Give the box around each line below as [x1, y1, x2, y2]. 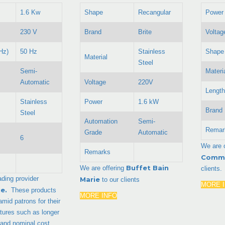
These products [11, 186, 56, 194]
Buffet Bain [126, 163, 169, 172]
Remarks [84, 148, 111, 156]
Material [84, 53, 108, 61]
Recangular [138, 8, 171, 16]
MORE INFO [80, 191, 118, 199]
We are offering [80, 164, 127, 172]
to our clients [102, 175, 140, 183]
